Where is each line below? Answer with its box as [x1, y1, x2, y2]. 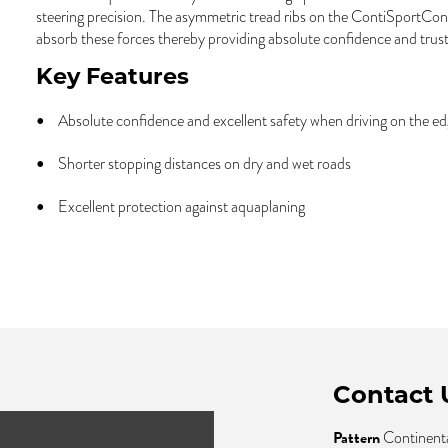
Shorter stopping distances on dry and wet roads [57, 153, 351, 175]
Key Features [35, 67, 189, 90]
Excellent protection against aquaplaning [57, 196, 305, 218]
